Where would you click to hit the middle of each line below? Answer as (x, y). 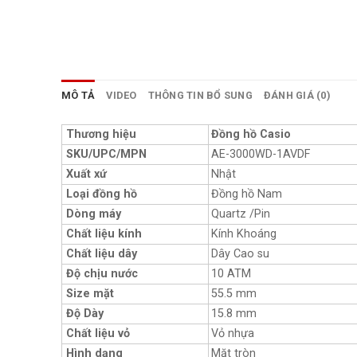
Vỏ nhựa (233, 334)
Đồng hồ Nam (247, 194)
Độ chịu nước (102, 274)
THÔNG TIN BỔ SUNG (200, 96)
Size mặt (90, 294)
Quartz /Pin (241, 214)
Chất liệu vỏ (98, 334)
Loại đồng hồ (102, 194)
